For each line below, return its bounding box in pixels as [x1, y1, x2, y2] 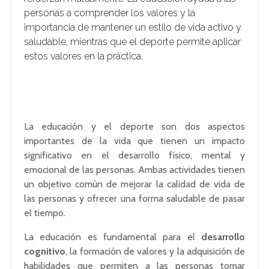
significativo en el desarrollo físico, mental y [24, 150, 245, 161]
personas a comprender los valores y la [24, 7, 195, 19]
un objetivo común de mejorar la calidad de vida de [24, 178, 245, 190]
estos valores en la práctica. [24, 50, 143, 62]
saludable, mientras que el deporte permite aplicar [24, 36, 241, 47]
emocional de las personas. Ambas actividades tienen [24, 164, 245, 175]
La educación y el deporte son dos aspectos [24, 121, 245, 132]
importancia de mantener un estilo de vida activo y [24, 22, 241, 33]
